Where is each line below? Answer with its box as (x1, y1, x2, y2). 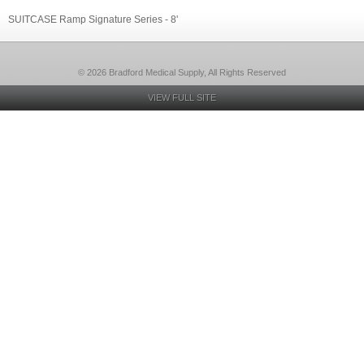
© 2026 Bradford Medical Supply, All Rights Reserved (78, 67, 286, 77)
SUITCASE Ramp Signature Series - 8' (8, 14, 178, 25)
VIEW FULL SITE (148, 93, 216, 102)
